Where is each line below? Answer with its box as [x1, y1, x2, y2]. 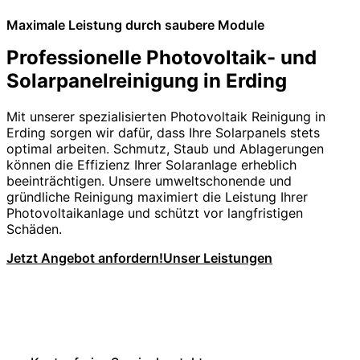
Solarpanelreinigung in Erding [6, 69, 287, 92]
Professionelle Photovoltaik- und [6, 46, 317, 69]
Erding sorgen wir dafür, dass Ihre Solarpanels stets [6, 124, 320, 141]
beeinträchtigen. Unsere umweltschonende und [6, 172, 292, 189]
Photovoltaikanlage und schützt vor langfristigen [6, 204, 303, 221]
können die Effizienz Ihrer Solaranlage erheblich [6, 156, 297, 173]
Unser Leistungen [163, 249, 272, 266]
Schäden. [6, 220, 62, 237]
